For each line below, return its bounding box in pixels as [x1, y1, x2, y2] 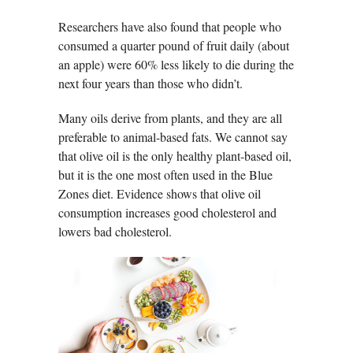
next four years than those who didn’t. [58, 75, 243, 92]
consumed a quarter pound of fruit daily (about [58, 37, 289, 54]
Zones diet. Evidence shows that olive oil [58, 185, 261, 203]
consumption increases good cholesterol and [58, 204, 277, 221]
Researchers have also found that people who [58, 18, 281, 35]
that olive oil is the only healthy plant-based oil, [58, 147, 292, 165]
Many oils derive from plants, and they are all [58, 110, 282, 127]
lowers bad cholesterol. [58, 223, 172, 240]
